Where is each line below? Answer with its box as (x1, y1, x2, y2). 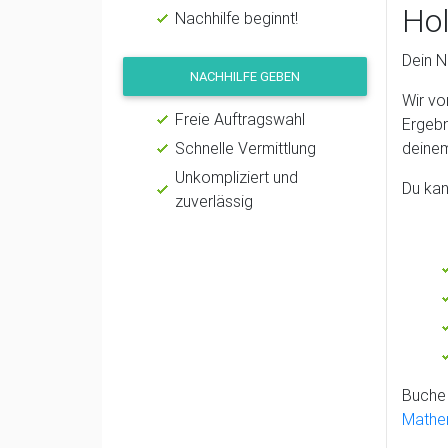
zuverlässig (175, 190, 253, 211)
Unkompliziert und (175, 166, 298, 187)
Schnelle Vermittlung (175, 137, 316, 158)
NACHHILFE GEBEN (190, 67, 300, 85)
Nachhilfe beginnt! (175, 7, 298, 28)
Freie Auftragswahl (175, 108, 305, 129)
